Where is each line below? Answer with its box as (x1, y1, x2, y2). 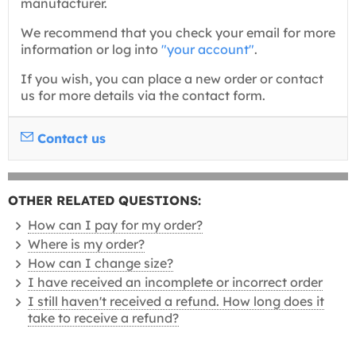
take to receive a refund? (28, 310, 179, 326)
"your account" (161, 41, 254, 57)
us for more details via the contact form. (21, 87, 265, 103)
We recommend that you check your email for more (21, 25, 335, 41)
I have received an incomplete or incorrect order (28, 274, 323, 290)
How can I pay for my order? (28, 217, 203, 233)
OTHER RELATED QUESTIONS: (8, 192, 201, 208)
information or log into (21, 41, 161, 57)
